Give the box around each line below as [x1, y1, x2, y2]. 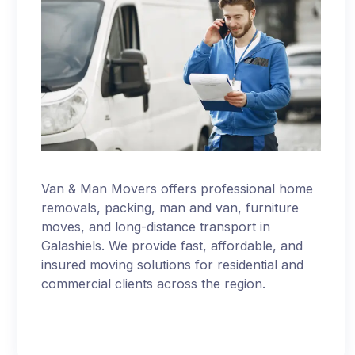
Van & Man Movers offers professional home [41, 180, 314, 197]
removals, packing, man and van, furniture [41, 199, 300, 216]
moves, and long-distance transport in [41, 218, 271, 235]
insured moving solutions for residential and [41, 256, 304, 273]
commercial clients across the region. [41, 275, 266, 292]
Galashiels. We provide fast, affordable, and [41, 237, 303, 254]
